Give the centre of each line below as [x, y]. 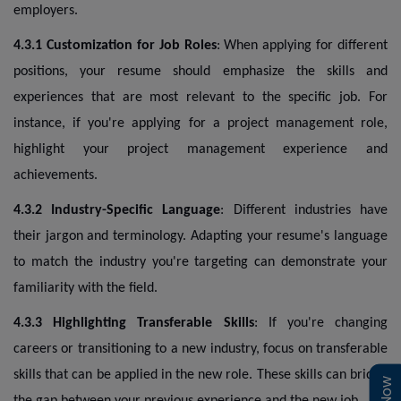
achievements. [55, 175]
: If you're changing [320, 323]
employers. [46, 10]
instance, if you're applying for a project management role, [200, 123]
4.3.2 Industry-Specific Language [117, 210]
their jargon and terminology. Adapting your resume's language [200, 236]
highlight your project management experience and [200, 149]
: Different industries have [304, 210]
